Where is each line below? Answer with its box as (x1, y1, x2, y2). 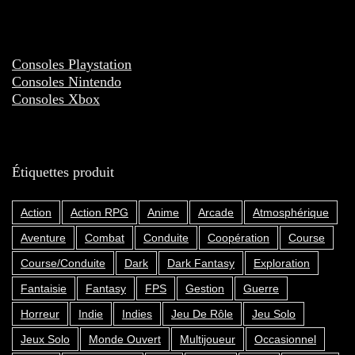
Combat (85, 231, 124, 245)
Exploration (254, 257, 310, 270)
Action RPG (71, 206, 128, 219)
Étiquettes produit (12, 164, 114, 181)
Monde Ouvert (89, 333, 161, 346)
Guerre (243, 282, 279, 296)
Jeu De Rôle (171, 307, 233, 321)
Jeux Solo (21, 333, 70, 346)
